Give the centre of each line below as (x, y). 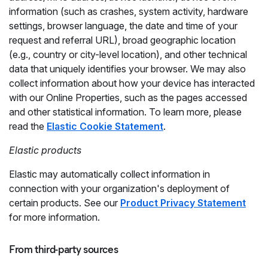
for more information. (54, 217)
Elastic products (45, 150)
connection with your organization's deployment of (119, 188)
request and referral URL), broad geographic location (122, 40)
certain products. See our (65, 203)
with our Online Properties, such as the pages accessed (128, 98)
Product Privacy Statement (183, 203)
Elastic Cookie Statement (105, 126)
